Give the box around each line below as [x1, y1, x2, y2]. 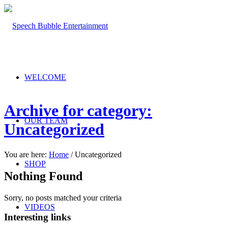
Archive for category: [4, 101, 152, 120]
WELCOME [24, 73, 66, 81]
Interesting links [4, 212, 71, 223]
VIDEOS [24, 203, 55, 211]
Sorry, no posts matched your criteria [4, 193, 122, 202]
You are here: [4, 150, 47, 159]
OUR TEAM [24, 116, 68, 125]
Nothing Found [4, 169, 82, 183]
